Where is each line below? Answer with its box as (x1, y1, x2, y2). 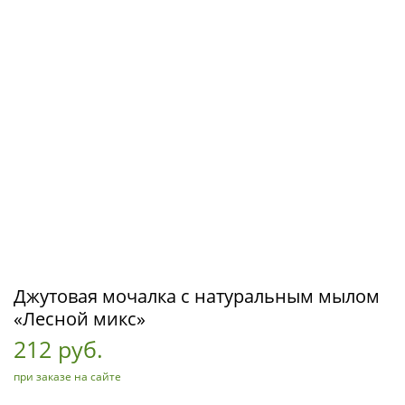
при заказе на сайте (14, 369, 121, 384)
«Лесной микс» (14, 306, 146, 331)
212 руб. (14, 334, 103, 364)
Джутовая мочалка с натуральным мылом (14, 284, 380, 308)
